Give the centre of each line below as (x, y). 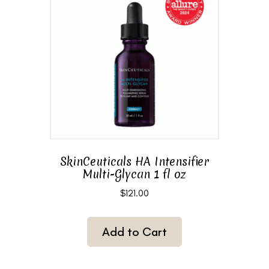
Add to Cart (134, 232)
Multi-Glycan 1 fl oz (134, 174)
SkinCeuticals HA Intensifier (134, 161)
